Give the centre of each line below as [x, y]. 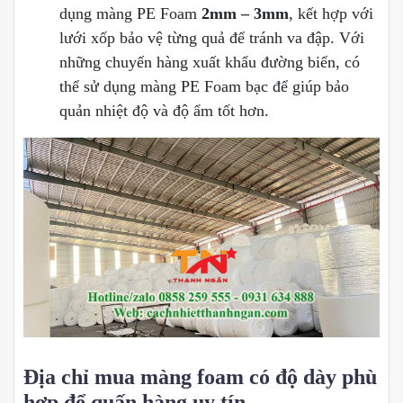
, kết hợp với [331, 13]
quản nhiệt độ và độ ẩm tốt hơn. [164, 110]
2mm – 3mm [245, 13]
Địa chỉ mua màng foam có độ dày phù [200, 376]
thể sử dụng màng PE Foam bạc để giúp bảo [204, 86]
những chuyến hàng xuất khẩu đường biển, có [210, 62]
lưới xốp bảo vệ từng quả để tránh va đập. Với [212, 37]
